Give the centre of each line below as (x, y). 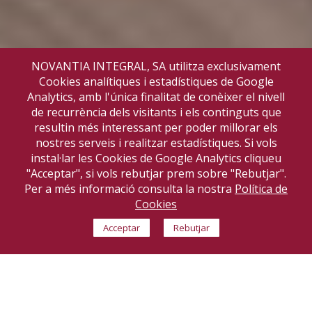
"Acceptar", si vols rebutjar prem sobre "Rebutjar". (156, 173)
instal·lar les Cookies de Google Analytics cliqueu (156, 158)
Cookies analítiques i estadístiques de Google (156, 81)
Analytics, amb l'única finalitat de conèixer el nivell (156, 97)
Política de (261, 189)
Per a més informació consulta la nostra (130, 189)
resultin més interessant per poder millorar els (156, 127)
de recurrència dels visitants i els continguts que (156, 112)
